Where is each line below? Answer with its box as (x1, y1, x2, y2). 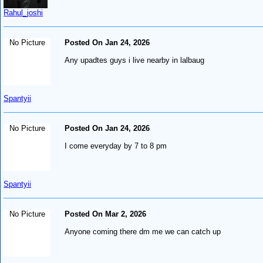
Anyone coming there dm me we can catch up (65, 227, 221, 236)
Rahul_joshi (4, 8, 43, 17)
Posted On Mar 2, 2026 (65, 209, 147, 218)
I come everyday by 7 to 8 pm (65, 141, 167, 150)
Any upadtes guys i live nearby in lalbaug (65, 55, 205, 65)
